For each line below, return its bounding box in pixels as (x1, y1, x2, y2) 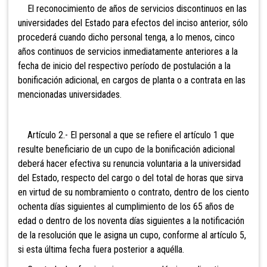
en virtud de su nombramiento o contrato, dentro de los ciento (18, 187, 249, 198)
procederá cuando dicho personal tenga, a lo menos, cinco (18, 32, 235, 44)
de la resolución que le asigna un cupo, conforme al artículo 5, (18, 229, 246, 241)
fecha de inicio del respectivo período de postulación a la (18, 60, 231, 72)
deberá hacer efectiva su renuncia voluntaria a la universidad (18, 158, 241, 170)
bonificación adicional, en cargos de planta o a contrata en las (18, 74, 246, 86)
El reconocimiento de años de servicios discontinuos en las (18, 3, 247, 15)
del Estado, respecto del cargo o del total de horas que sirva (18, 172, 243, 184)
